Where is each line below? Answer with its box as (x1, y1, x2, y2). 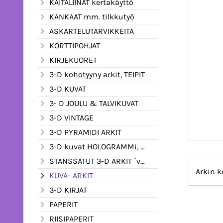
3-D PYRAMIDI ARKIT (49, 127, 121, 137)
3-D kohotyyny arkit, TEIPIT (49, 69, 145, 79)
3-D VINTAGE (49, 112, 94, 122)
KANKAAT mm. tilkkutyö (49, 11, 134, 21)
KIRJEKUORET (49, 55, 97, 65)
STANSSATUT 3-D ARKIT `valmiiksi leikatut (49, 156, 140, 166)
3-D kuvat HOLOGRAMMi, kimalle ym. (49, 141, 140, 151)
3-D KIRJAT (49, 185, 87, 195)
